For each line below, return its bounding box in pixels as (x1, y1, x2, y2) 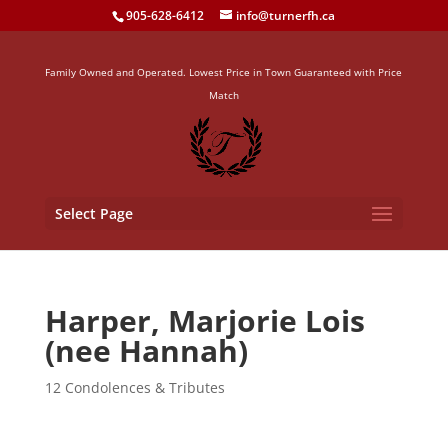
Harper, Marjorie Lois (44, 300, 365, 341)
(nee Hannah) (44, 330, 248, 371)
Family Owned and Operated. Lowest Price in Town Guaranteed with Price (45, 65, 403, 79)
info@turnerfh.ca (236, 7, 336, 24)
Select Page (54, 204, 133, 223)
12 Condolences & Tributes (44, 378, 225, 397)
